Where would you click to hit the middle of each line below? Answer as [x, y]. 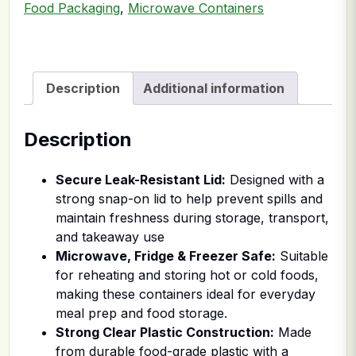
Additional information [214, 88]
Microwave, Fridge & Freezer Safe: [166, 255]
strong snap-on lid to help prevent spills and [189, 198]
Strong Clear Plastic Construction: [165, 332]
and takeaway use [110, 236]
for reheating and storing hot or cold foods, [187, 275]
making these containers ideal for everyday [186, 294]
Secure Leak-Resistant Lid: [141, 179]
